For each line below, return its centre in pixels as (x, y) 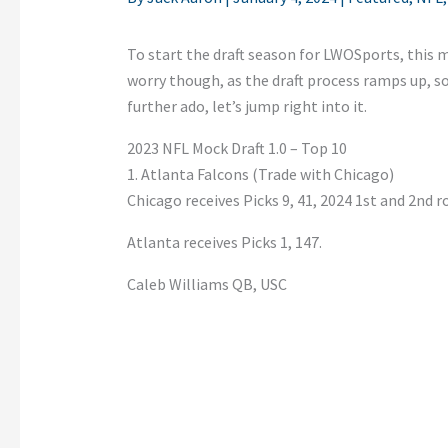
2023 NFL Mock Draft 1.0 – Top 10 (236, 148)
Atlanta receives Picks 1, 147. (224, 242)
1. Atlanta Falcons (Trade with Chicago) (260, 174)
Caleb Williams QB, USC (206, 284)
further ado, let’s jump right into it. (246, 106)
